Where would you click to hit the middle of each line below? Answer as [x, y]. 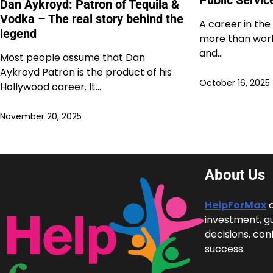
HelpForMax [236, 205]
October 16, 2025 [235, 83]
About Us [235, 175]
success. [225, 249]
